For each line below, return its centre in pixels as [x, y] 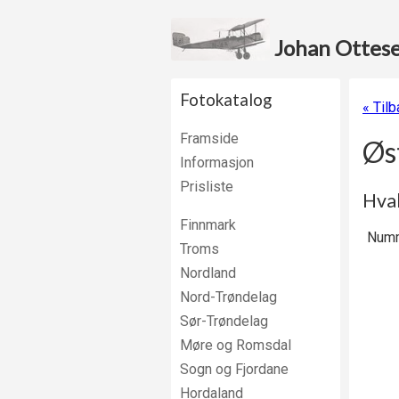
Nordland [208, 273]
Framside [209, 138]
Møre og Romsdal [236, 345]
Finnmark [208, 225]
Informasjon [217, 163]
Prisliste [207, 187]
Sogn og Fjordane [234, 369]
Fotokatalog [226, 100]
